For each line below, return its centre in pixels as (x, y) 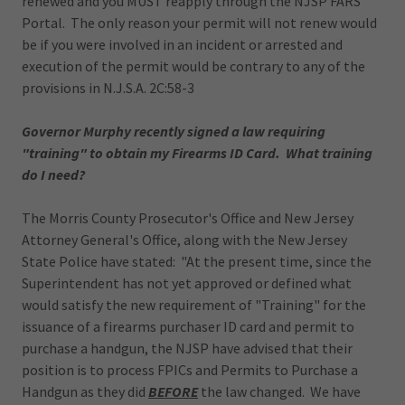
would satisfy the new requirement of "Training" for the (194, 305)
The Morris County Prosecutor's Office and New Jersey (188, 218)
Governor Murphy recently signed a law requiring (174, 132)
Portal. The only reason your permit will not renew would (199, 23)
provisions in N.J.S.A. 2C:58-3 (108, 88)
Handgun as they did (85, 392)
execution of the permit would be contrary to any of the (193, 66)
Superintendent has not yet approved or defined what (187, 283)
